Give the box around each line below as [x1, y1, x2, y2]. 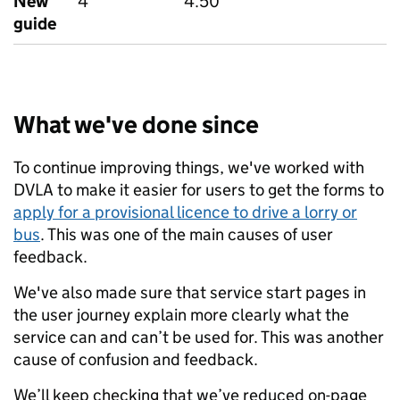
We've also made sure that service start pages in [13, 282, 366, 304]
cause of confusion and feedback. [13, 349, 258, 371]
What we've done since [13, 110, 259, 140]
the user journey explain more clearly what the [13, 304, 349, 326]
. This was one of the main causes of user [40, 224, 333, 246]
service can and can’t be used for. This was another [13, 327, 384, 348]
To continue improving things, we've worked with [13, 157, 364, 179]
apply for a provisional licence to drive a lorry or [13, 202, 357, 223]
